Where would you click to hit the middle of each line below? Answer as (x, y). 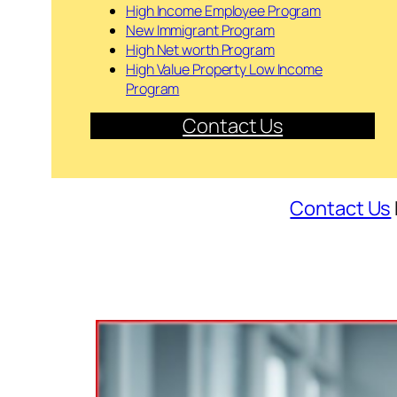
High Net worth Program (200, 50)
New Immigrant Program (200, 31)
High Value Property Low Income (224, 70)
